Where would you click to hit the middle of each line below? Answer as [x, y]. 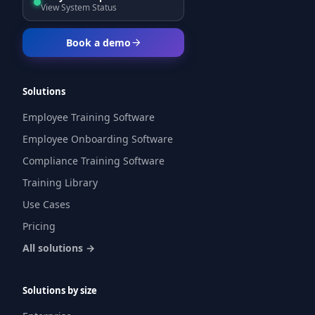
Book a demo [98, 42]
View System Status [79, 7]
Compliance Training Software [94, 161]
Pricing [39, 226]
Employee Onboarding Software [98, 139]
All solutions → [59, 248]
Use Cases [46, 204]
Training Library [60, 182]
